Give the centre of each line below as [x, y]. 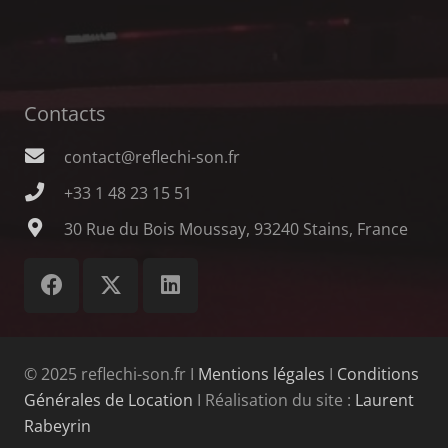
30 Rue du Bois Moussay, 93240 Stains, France [235, 229]
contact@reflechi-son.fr [151, 157]
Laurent [384, 400]
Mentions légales [261, 374]
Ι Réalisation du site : [274, 400]
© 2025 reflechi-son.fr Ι [111, 374]
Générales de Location [108, 400]
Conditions [378, 374]
